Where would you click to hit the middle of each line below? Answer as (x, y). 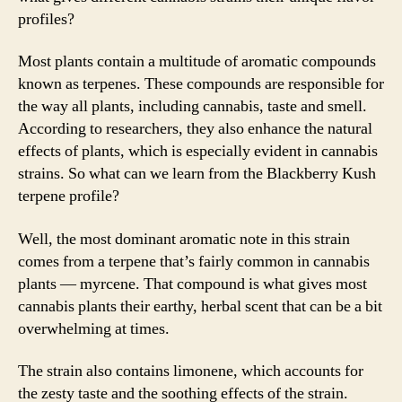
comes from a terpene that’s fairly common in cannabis (194, 261)
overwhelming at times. (94, 328)
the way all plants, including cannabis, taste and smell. (192, 106)
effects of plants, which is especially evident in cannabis (198, 151)
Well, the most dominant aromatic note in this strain (184, 239)
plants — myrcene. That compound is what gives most (192, 284)
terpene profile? (69, 196)
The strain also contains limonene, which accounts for (191, 371)
